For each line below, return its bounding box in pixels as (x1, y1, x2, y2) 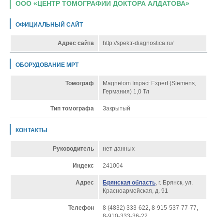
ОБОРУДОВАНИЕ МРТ (15, 62, 78, 68)
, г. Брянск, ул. (155, 180, 193, 186)
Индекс (73, 163, 94, 169)
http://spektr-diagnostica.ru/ (103, 40, 173, 46)
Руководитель (53, 146, 94, 152)
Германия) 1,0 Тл (103, 89, 149, 95)
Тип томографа (50, 106, 94, 112)
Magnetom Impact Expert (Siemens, (103, 80, 196, 87)
